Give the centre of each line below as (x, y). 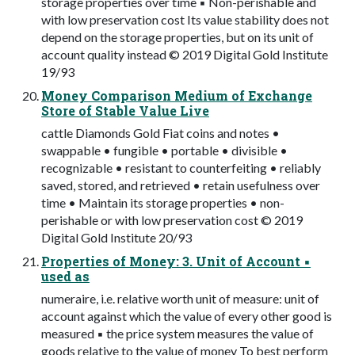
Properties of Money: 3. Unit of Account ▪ (176, 261)
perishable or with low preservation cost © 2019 (172, 219)
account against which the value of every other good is (187, 315)
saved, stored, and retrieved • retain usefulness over (181, 185)
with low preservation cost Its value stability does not (185, 19)
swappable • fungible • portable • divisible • (164, 150)
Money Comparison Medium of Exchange (177, 95)
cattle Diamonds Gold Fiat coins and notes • (160, 132)
